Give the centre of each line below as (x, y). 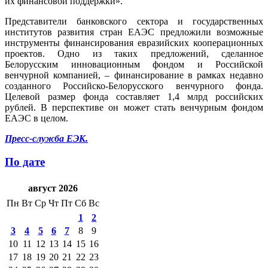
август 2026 (53, 188)
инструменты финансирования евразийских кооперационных (134, 42)
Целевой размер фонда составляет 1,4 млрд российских (134, 96)
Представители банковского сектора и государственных (134, 21)
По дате (25, 162)
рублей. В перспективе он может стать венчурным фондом (134, 107)
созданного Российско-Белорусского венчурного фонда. (134, 86)
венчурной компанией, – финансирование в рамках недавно (134, 75)
